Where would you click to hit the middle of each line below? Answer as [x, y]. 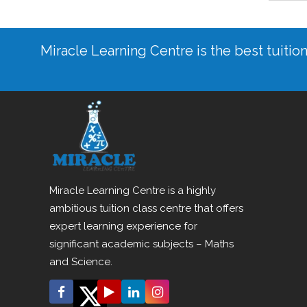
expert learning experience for [123, 226]
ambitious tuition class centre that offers [146, 208]
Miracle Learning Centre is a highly [133, 190]
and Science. [81, 261]
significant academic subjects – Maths [142, 244]
